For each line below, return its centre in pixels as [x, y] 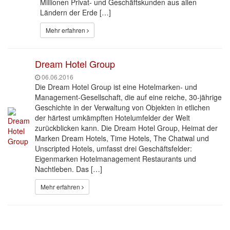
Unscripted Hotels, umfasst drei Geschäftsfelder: [113, 148]
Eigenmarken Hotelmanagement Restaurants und [116, 159]
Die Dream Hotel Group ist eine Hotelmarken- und [116, 87]
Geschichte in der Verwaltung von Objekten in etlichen [122, 107]
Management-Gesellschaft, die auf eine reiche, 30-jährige [128, 97]
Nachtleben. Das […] [69, 169]
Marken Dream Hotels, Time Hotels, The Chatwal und [122, 138]
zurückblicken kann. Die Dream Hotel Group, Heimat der [126, 128]
